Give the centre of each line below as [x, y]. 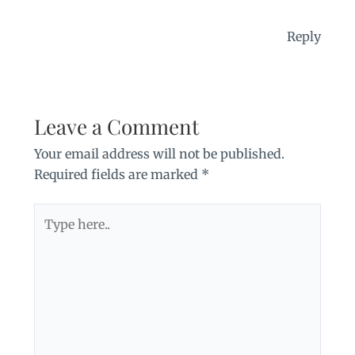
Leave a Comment [116, 126]
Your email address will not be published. [159, 154]
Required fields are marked [117, 174]
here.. [49, 234]
